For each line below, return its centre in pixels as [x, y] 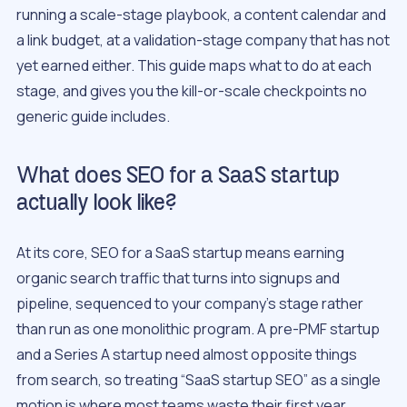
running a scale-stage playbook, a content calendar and [201, 15]
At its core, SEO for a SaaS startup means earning [180, 252]
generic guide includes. [93, 117]
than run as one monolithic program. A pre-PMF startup [198, 328]
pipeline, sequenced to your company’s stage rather [190, 303]
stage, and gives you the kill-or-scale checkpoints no [192, 91]
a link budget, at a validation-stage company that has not [203, 40]
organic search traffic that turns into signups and [178, 278]
